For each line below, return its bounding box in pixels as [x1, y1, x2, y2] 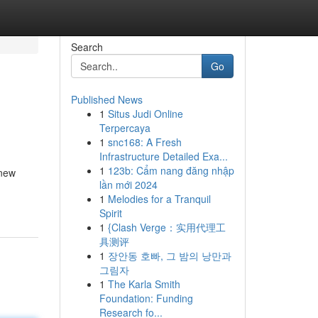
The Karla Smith [107, 277, 180, 291]
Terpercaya [99, 121, 150, 135]
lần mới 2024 [99, 177, 158, 192]
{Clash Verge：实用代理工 [107, 220, 226, 234]
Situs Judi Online [107, 106, 183, 121]
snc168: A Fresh [107, 135, 182, 149]
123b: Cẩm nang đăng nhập [107, 163, 234, 177]
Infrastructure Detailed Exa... [99, 149, 228, 163]
